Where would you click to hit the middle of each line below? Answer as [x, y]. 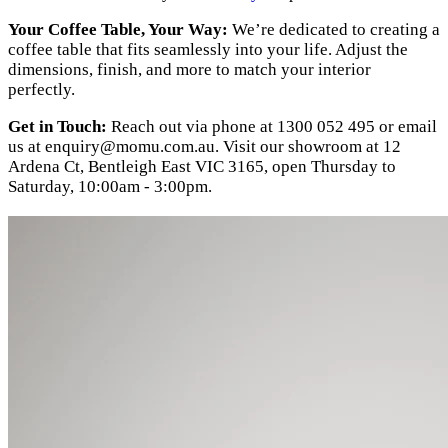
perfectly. [41, 89]
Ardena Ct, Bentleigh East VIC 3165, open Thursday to [202, 166]
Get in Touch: [57, 126]
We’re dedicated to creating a [334, 29]
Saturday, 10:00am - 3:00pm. [110, 186]
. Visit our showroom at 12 [308, 146]
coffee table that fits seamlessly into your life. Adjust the [208, 49]
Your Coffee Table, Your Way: [118, 29]
